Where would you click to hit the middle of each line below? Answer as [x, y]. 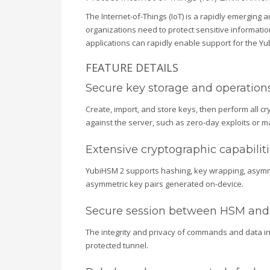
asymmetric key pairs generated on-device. [165, 184]
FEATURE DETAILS [132, 68]
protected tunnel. [117, 246]
